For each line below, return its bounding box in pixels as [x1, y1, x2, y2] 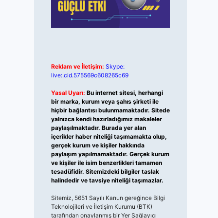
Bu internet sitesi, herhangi [86, 89, 163, 97]
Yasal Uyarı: [51, 89, 85, 97]
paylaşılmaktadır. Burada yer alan [51, 124, 146, 132]
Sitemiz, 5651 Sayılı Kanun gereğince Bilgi [51, 194, 165, 202]
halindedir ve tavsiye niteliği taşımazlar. [51, 177, 163, 184]
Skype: [105, 63, 125, 71]
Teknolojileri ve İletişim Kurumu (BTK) [51, 203, 152, 211]
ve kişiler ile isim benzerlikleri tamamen [51, 159, 162, 167]
